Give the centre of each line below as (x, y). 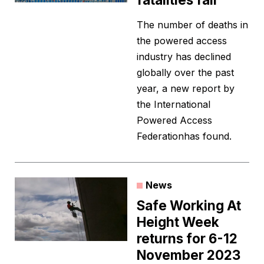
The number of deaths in (192, 25)
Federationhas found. (184, 136)
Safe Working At (189, 206)
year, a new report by (186, 89)
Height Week (178, 222)
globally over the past (185, 73)
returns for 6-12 (187, 239)
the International (174, 105)
